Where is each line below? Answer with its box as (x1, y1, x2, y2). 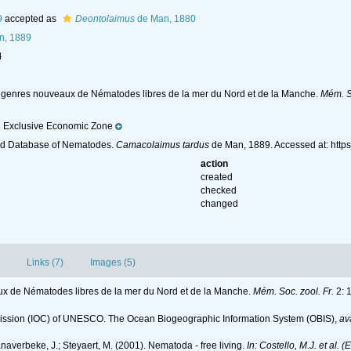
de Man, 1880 (134, 13, 196, 24)
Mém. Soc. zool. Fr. (253, 286, 334, 298)
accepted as (2, 13, 59, 24)
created (201, 172, 233, 183)
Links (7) (27, 257, 63, 269)
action (201, 158, 229, 170)
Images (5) (90, 257, 136, 269)
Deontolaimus (74, 13, 135, 24)
